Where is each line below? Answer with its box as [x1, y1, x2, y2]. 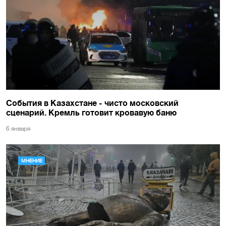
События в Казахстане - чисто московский [6, 98, 179, 107]
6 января [6, 125, 30, 132]
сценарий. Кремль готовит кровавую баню [6, 107, 177, 117]
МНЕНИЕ [21, 157, 42, 164]
